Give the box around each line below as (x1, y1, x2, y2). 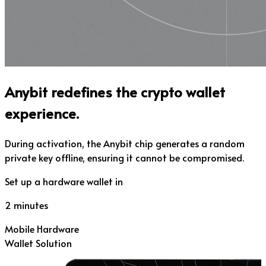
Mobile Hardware (5, 222, 79, 236)
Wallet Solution (5, 236, 72, 250)
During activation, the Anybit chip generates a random (5, 137, 245, 150)
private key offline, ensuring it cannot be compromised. (5, 151, 244, 164)
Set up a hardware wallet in (5, 175, 123, 188)
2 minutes (5, 198, 48, 212)
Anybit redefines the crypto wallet (5, 82, 225, 102)
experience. (5, 103, 79, 123)
